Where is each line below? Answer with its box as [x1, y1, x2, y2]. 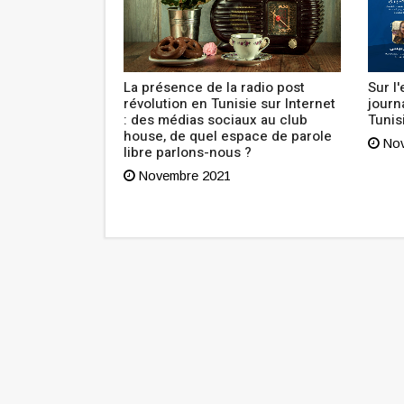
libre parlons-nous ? [123, 142, 252, 163]
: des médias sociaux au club [123, 110, 308, 131]
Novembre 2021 [134, 169, 231, 184]
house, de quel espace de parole [123, 126, 332, 147]
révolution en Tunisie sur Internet [123, 94, 335, 115]
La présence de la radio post [123, 78, 305, 98]
